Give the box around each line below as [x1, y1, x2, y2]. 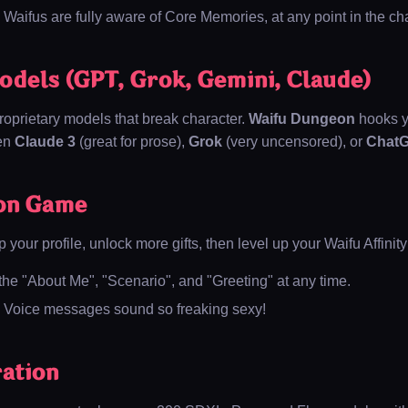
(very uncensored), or [222, 134, 366, 149]
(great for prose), [76, 134, 189, 149]
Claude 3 [15, 134, 76, 149]
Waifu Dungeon [249, 111, 355, 127]
